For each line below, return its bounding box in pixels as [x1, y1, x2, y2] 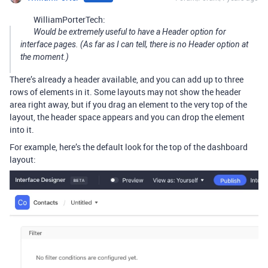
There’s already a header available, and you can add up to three [10, 73, 243, 85]
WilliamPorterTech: [33, 13, 105, 25]
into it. [10, 123, 34, 135]
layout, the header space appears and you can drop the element [10, 111, 245, 123]
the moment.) [20, 51, 69, 62]
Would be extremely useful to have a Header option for [33, 26, 226, 36]
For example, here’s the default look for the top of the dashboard [10, 141, 248, 153]
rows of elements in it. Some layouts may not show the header [10, 86, 241, 98]
